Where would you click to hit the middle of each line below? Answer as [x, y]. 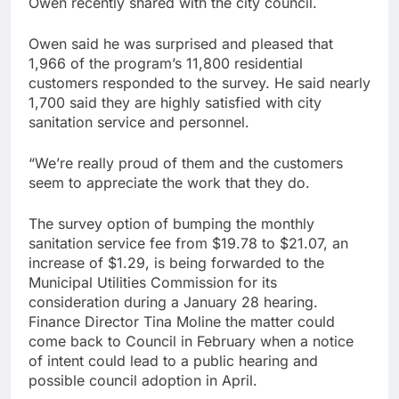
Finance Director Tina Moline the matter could [182, 321]
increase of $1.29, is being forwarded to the [176, 262]
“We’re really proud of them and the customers [186, 163]
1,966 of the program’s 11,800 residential [166, 63]
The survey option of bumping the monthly [171, 223]
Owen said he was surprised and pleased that [181, 43]
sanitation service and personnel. [139, 122]
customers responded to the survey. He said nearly [199, 82]
